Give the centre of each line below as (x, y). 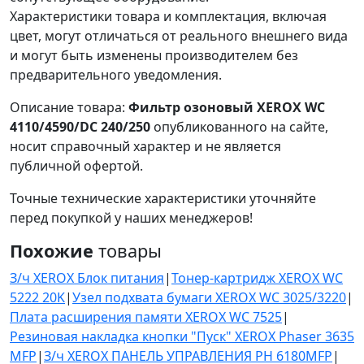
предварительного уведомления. (116, 74)
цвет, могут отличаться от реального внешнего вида (179, 35)
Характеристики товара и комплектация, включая (168, 16)
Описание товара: (69, 107)
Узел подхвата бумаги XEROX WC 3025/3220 (209, 297)
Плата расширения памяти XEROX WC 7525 (146, 316)
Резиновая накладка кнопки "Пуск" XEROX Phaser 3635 (182, 336)
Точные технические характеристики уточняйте (163, 198)
